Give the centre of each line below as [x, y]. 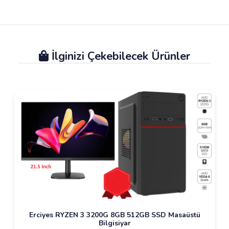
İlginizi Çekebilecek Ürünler [119, 56]
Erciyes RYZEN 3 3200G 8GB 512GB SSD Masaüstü [114, 215]
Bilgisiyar [114, 223]
